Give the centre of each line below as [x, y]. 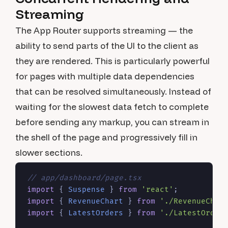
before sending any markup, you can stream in [112, 122]
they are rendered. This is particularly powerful [112, 61]
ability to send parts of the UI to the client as [107, 46]
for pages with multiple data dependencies [105, 76]
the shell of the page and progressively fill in [106, 137]
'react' [158, 190]
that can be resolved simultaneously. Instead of [113, 91]
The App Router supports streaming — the [104, 30]
